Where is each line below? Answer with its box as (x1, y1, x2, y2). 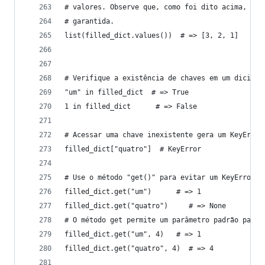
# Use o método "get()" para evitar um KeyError (64, 173, 255, 182)
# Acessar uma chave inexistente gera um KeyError (64, 131, 263, 139)
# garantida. (64, 17, 114, 25)
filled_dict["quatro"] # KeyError (64, 145, 201, 153)
